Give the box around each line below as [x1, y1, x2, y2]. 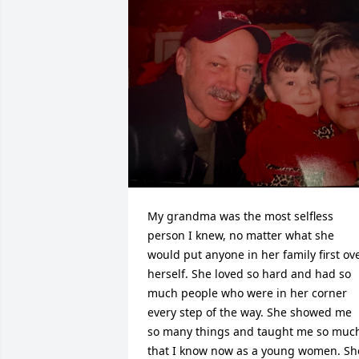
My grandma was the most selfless [147, 208, 333, 224]
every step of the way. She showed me [147, 304, 352, 320]
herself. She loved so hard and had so [147, 265, 351, 281]
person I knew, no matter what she [147, 227, 334, 243]
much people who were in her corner [147, 284, 347, 301]
